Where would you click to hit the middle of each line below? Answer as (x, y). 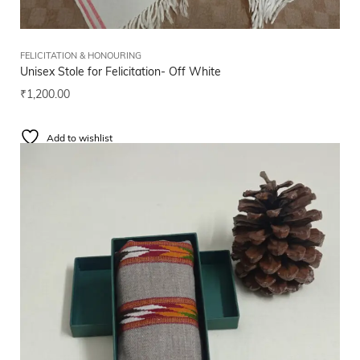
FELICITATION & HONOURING (81, 57)
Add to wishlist (80, 139)
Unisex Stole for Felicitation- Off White (121, 73)
